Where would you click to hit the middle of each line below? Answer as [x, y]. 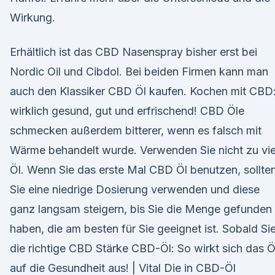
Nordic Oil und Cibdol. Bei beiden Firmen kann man [139, 72]
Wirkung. [33, 17]
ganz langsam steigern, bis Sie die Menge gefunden [141, 209]
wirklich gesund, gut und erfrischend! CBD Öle [127, 111]
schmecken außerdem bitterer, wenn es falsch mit [136, 130]
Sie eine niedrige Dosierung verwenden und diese [135, 189]
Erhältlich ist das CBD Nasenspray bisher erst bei [134, 52]
